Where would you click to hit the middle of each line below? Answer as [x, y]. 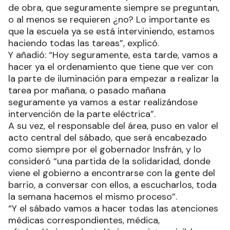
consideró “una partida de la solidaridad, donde [109, 161]
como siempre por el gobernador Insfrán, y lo [105, 150]
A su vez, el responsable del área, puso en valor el [113, 126]
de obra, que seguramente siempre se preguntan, [114, 8]
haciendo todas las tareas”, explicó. [84, 43]
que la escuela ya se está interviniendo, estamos [111, 32]
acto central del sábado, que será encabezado [108, 138]
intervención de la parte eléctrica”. [82, 114]
